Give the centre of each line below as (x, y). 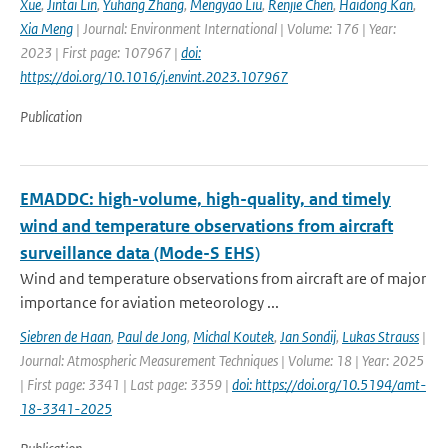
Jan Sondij (308, 336)
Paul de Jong (152, 336)
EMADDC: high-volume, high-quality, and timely (205, 199)
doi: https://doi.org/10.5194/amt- (329, 384)
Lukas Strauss (380, 336)
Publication (51, 116)
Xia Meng (46, 28)
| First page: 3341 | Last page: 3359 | (126, 384)
